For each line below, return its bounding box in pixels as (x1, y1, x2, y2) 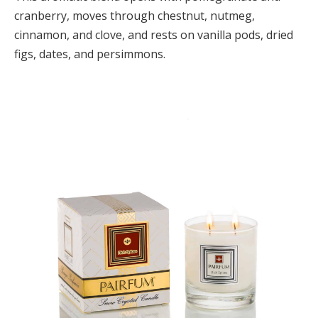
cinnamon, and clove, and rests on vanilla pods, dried (14, 26, 293, 43)
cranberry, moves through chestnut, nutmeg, (14, 7, 255, 23)
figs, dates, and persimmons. (14, 45, 165, 62)
